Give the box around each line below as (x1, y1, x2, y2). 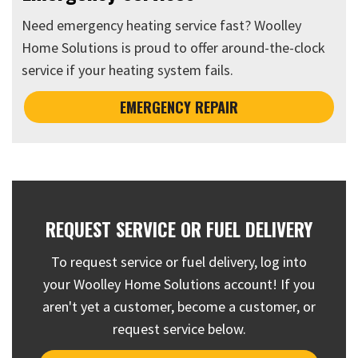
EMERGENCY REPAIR (120, 96, 238, 118)
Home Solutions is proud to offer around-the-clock (22, 38, 326, 58)
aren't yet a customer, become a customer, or (42, 297, 316, 316)
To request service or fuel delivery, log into (51, 253, 307, 272)
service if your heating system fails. (22, 61, 234, 80)
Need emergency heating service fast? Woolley (22, 16, 302, 35)
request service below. (112, 320, 246, 339)
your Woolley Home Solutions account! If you (42, 275, 316, 294)
